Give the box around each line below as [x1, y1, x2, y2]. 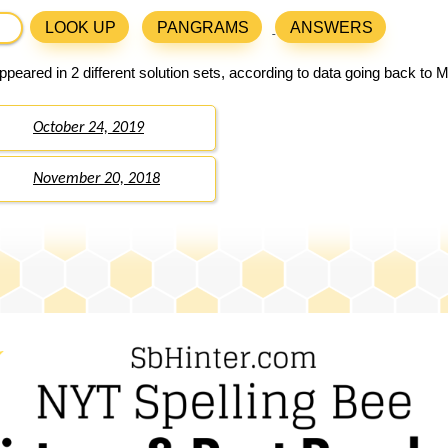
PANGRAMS [157, 19, 250, 37]
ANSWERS [290, 19, 374, 37]
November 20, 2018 [33, 171, 160, 188]
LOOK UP [45, 19, 117, 37]
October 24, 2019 [33, 120, 144, 137]
